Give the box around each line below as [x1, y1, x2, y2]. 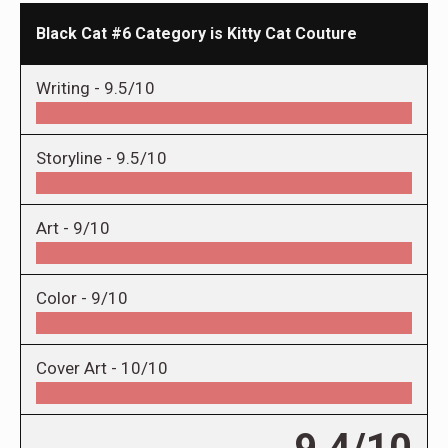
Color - [36, 288, 91, 309]
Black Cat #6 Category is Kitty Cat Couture [36, 24, 357, 44]
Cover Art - [36, 358, 121, 379]
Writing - [36, 78, 104, 99]
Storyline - [36, 148, 116, 169]
